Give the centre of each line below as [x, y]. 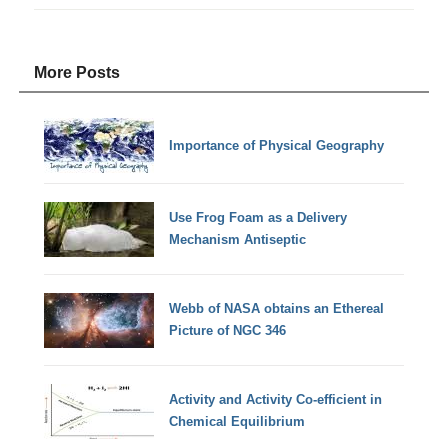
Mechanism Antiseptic [238, 240]
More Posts [77, 72]
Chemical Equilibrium [237, 422]
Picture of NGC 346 [228, 331]
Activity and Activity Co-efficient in [276, 400]
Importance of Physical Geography [277, 145]
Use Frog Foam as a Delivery [258, 218]
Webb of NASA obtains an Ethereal [277, 309]
